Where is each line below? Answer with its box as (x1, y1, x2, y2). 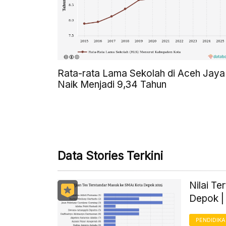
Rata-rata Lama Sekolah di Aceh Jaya (58, 68, 225, 80)
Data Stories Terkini (58, 149, 163, 163)
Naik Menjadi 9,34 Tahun (58, 79, 166, 91)
